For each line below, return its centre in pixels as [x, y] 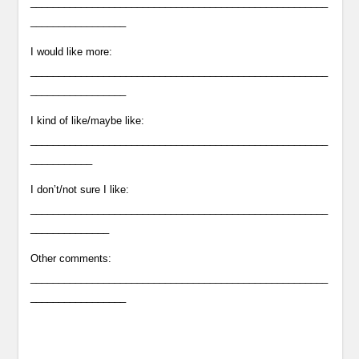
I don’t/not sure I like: [80, 190]
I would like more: [72, 52]
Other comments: [71, 258]
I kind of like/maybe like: [88, 121]
